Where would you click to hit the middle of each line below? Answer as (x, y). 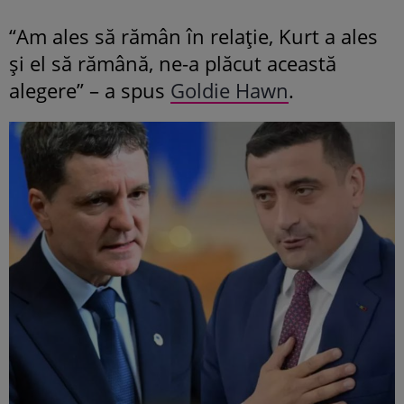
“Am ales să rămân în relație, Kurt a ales (193, 36)
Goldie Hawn (230, 90)
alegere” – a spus (90, 90)
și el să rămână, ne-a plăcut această (173, 63)
